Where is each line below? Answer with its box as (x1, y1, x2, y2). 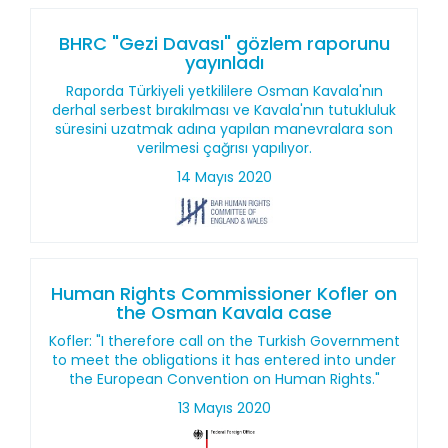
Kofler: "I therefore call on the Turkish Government (48, 331, 400, 351)
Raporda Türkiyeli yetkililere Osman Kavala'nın (65, 81, 383, 101)
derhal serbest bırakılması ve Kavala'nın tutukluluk (52, 100, 396, 120)
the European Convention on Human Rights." (68, 369, 380, 389)
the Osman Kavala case (116, 300, 332, 325)
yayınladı (184, 50, 264, 75)
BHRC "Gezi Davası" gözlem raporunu (58, 31, 390, 56)
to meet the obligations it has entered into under (52, 350, 396, 370)
